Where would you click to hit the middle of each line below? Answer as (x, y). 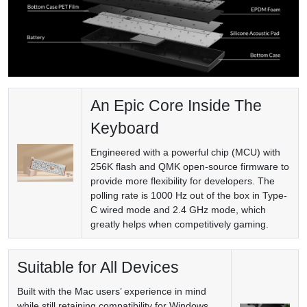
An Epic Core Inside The (176, 105)
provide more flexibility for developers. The (183, 181)
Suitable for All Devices (98, 267)
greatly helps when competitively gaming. (180, 224)
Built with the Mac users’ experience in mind (112, 291)
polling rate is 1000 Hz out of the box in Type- (189, 195)
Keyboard (125, 128)
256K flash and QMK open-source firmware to (190, 166)
